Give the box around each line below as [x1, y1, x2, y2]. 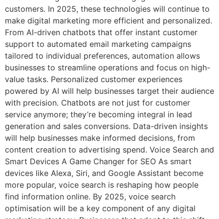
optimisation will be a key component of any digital [5, 203, 196, 214]
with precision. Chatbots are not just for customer [5, 98, 190, 108]
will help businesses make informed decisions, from [5, 133, 195, 143]
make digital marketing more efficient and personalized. [5, 16, 212, 26]
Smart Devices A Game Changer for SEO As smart [5, 156, 192, 167]
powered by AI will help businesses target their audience [5, 86, 214, 96]
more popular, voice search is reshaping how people [5, 180, 198, 190]
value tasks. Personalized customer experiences [5, 74, 182, 85]
